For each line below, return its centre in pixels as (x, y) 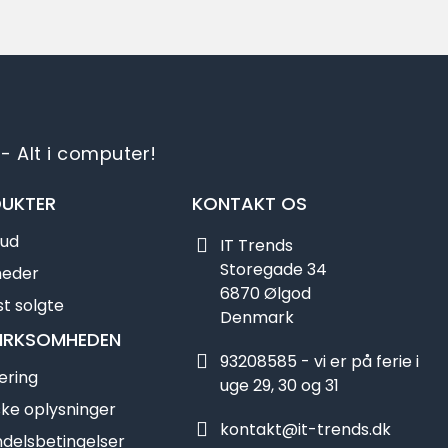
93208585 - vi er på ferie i (319, 362)
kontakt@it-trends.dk (305, 430)
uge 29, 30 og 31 (279, 386)
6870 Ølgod (265, 294)
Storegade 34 (273, 270)
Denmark (257, 318)
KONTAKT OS (249, 204)
